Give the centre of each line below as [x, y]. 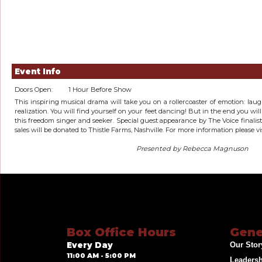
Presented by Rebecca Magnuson [193, 149]
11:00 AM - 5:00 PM [101, 256]
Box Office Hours [122, 232]
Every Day [90, 245]
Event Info [38, 71]
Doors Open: [34, 89]
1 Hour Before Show [100, 89]
